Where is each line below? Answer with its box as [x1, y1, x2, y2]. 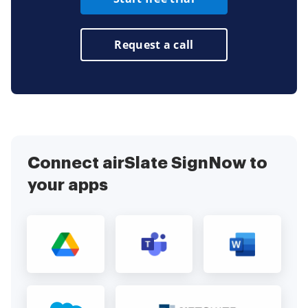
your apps [27, 177, 108, 194]
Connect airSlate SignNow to [27, 155, 267, 172]
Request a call [114, 37, 194, 53]
